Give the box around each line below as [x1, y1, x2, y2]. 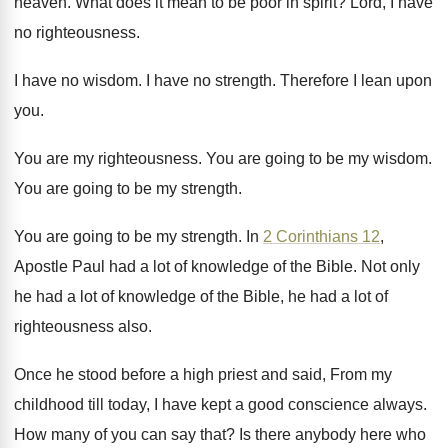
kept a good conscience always [201, 396, 423, 414]
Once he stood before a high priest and [14, 366, 288, 384]
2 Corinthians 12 [263, 228, 380, 246]
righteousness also [14, 318, 148, 336]
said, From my [292, 366, 392, 384]
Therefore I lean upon [280, 72, 432, 90]
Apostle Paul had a [14, 258, 149, 276]
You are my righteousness [14, 150, 198, 168]
